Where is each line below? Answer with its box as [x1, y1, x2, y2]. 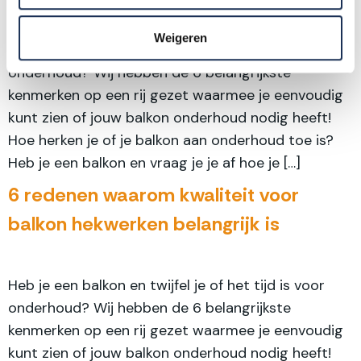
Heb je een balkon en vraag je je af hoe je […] [8, 153, 301, 172]
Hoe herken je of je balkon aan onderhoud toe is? [8, 131, 334, 150]
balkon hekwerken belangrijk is [8, 211, 280, 236]
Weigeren [154, 31, 207, 45]
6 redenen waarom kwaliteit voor [8, 182, 299, 207]
